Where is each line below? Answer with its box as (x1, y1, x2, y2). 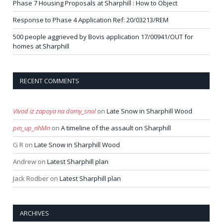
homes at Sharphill (13, 42, 69, 51)
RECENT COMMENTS (20, 76, 79, 86)
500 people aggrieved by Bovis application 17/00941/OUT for (13, 32, 193, 42)
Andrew (13, 157, 36, 166)
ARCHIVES (20, 209, 49, 218)
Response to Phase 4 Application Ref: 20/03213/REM (13, 15, 168, 25)
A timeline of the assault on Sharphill (61, 123, 171, 133)
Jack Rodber (13, 174, 49, 183)
